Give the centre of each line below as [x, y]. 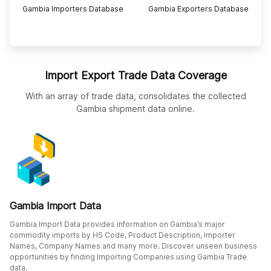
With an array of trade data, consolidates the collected [135, 96]
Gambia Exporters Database [198, 8]
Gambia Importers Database [73, 8]
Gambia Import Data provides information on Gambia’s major [117, 224]
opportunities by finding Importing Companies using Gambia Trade [128, 256]
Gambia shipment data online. [135, 108]
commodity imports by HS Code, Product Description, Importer [122, 235]
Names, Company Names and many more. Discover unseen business [133, 246]
